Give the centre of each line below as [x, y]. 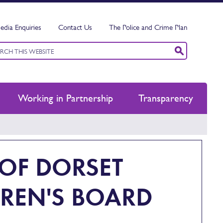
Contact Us [75, 27]
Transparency [166, 98]
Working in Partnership [65, 98]
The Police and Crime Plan [148, 27]
